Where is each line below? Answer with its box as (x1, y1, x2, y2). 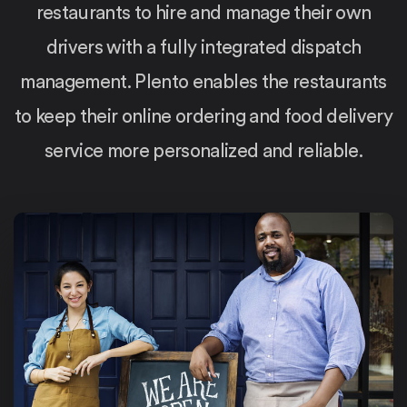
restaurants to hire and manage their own (35, 4, 372, 23)
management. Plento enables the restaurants (20, 73, 387, 92)
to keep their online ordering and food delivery (15, 107, 392, 126)
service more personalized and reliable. (44, 142, 363, 161)
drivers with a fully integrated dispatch (45, 38, 362, 57)
